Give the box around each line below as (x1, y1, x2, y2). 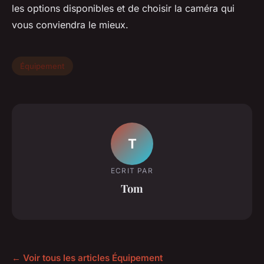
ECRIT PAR (111, 166, 153, 175)
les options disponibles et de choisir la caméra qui (12, 2, 235, 15)
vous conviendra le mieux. (12, 19, 128, 31)
